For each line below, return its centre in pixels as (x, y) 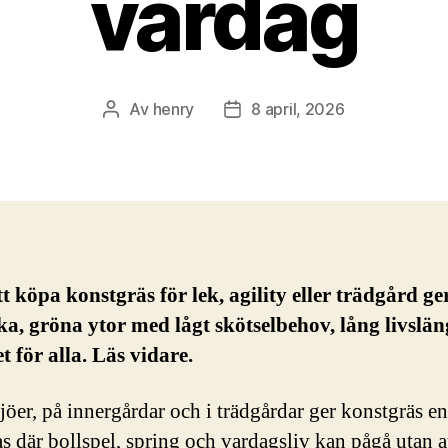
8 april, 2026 (298, 108)
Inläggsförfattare (172, 110)
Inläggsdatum (281, 110)
